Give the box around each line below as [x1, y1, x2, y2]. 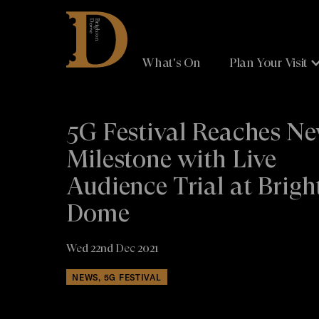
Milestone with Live [66, 145, 277, 173]
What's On [142, 56, 202, 70]
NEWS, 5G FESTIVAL [72, 271, 162, 282]
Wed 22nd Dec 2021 [66, 241, 159, 255]
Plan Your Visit [229, 56, 308, 70]
